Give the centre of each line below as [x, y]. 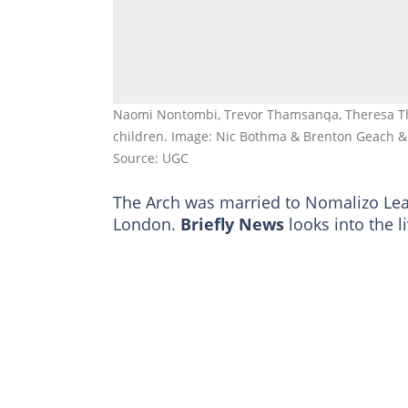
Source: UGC [151, 158]
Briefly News [232, 224]
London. [147, 224]
